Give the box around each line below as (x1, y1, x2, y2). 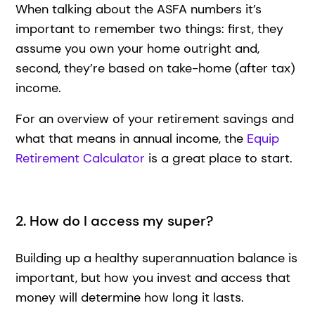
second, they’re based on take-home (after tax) (15, 59, 296, 77)
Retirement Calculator (15, 149, 146, 167)
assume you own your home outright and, (15, 39, 260, 57)
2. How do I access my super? (15, 211, 221, 230)
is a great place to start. (145, 149, 297, 167)
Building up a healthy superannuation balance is (15, 249, 298, 266)
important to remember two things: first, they (15, 20, 284, 37)
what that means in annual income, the (15, 129, 247, 147)
